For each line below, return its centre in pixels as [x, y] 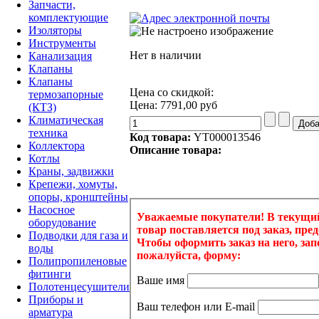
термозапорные [66, 94]
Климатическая [66, 120]
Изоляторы [55, 30]
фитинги [50, 273]
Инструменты [62, 43]
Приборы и [56, 299]
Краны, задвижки [71, 171]
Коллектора [57, 145]
